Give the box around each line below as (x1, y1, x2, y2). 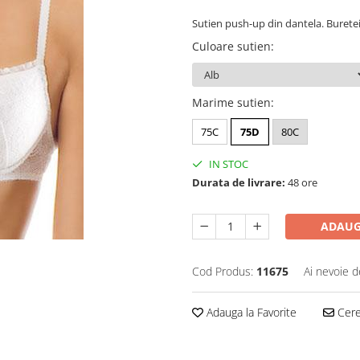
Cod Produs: (192, 264, 253, 279)
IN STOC (207, 157, 248, 171)
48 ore (285, 175, 317, 190)
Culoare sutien (192, 39, 271, 54)
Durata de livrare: (192, 175, 285, 190)
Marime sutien (192, 95, 271, 110)
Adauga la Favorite (203, 305, 297, 320)
